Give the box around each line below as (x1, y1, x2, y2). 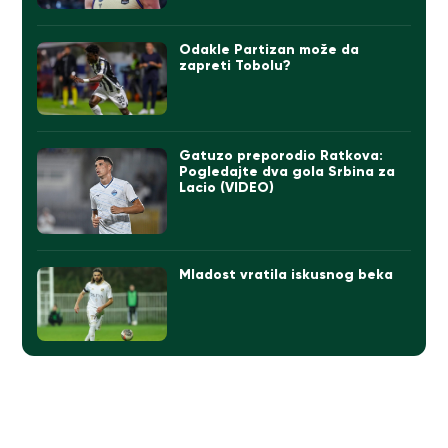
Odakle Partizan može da (179, 40, 360, 58)
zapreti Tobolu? (179, 56, 292, 74)
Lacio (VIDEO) (179, 178, 275, 196)
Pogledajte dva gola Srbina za (179, 162, 396, 180)
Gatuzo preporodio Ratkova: (179, 146, 384, 164)
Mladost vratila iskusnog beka (179, 266, 394, 284)
